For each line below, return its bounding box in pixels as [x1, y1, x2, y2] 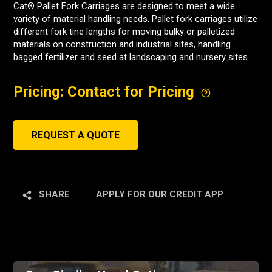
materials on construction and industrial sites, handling [13, 39, 231, 50]
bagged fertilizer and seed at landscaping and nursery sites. [13, 52, 250, 63]
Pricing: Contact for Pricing [13, 83, 198, 100]
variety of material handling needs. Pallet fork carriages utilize [13, 13, 257, 24]
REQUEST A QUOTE [32, 129, 120, 141]
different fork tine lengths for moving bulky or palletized [13, 26, 235, 37]
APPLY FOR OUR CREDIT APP [96, 189, 223, 200]
